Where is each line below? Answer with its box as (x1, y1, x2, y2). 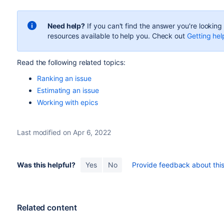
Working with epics (36, 97, 98, 106)
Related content (16, 202, 77, 212)
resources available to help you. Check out (47, 31, 187, 40)
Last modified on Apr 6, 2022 (16, 127, 111, 136)
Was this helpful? (16, 160, 75, 169)
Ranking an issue (36, 73, 91, 82)
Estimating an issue (36, 85, 99, 94)
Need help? (47, 21, 85, 30)
